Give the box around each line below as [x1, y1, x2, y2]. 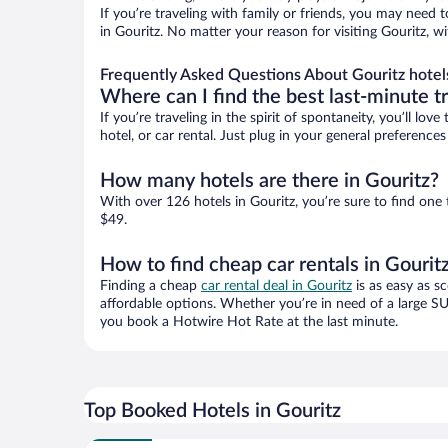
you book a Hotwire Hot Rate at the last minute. [100, 315, 398, 330]
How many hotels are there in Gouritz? [100, 171, 439, 192]
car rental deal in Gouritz [201, 279, 352, 294]
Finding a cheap [100, 279, 201, 294]
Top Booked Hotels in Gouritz [84, 401, 341, 422]
